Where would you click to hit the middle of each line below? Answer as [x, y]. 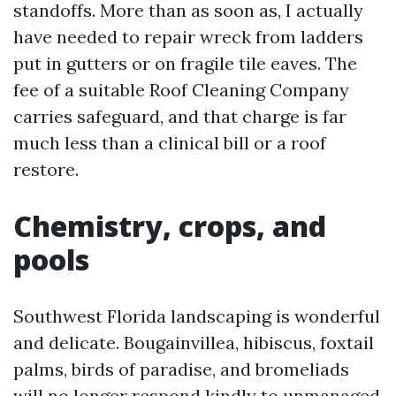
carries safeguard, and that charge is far [180, 116]
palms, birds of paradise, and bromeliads [181, 369]
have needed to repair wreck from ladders [188, 37]
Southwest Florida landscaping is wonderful [197, 316]
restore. [46, 169]
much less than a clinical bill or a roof [170, 143]
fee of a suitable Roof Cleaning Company [181, 90]
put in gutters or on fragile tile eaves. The [185, 63]
